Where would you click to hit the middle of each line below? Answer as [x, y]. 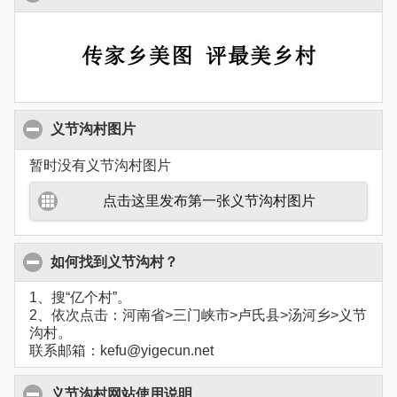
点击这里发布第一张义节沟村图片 [209, 200]
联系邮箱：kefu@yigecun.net [121, 351]
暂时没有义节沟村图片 [100, 165]
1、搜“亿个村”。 [80, 298]
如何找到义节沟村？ [114, 262]
